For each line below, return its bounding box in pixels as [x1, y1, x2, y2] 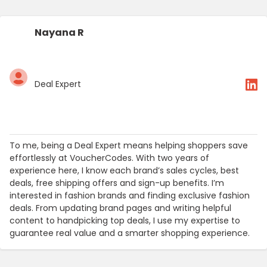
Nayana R [35, 25, 84, 39]
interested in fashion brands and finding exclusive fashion [10, 189, 250, 201]
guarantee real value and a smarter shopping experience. [10, 226, 250, 239]
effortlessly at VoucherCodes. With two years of [10, 151, 209, 164]
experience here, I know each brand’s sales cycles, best [10, 164, 239, 176]
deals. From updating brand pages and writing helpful [10, 201, 231, 214]
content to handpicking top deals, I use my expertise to [10, 214, 240, 226]
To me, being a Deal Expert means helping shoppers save [10, 139, 248, 151]
